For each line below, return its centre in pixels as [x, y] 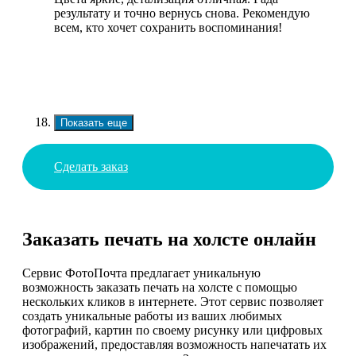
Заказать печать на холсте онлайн [169, 240]
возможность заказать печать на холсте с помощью [160, 288]
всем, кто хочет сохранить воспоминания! [168, 27]
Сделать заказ [91, 166]
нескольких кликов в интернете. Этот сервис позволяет [173, 302]
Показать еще [94, 122]
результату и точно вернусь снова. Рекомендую [182, 13]
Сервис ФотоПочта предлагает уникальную [141, 273]
